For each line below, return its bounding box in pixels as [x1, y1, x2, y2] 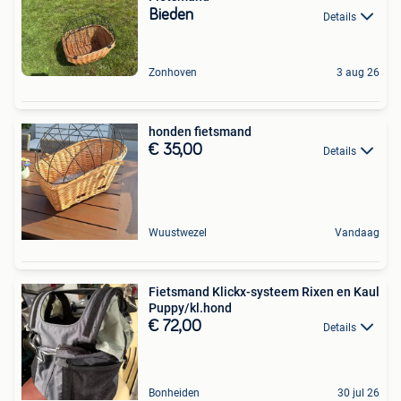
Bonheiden [149, 386, 200, 399]
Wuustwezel [149, 226, 207, 239]
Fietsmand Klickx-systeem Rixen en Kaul [149, 284, 380, 299]
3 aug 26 [337, 65, 380, 79]
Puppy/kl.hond [149, 300, 232, 315]
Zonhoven [149, 65, 197, 79]
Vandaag [335, 226, 380, 239]
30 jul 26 [337, 386, 380, 399]
